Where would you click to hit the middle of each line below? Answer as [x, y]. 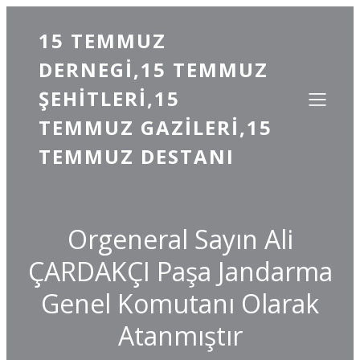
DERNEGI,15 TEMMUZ [153, 70]
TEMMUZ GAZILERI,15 [155, 127]
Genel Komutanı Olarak [180, 303]
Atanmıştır [180, 335]
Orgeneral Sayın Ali [180, 239]
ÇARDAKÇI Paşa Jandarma [180, 271]
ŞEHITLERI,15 [109, 98]
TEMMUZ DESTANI [137, 156]
